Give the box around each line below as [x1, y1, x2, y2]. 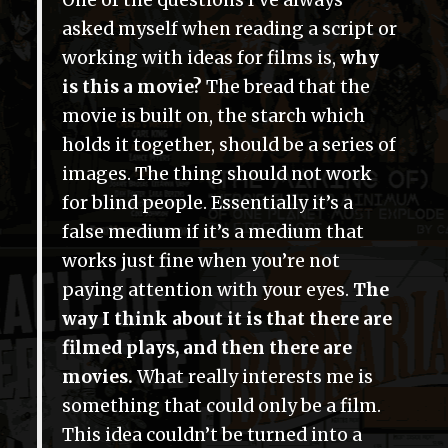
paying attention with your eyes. [62, 279, 353, 302]
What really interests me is [133, 366, 373, 389]
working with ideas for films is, [62, 47, 340, 70]
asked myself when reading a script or [62, 18, 397, 41]
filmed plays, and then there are [62, 337, 352, 360]
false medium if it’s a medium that [62, 221, 364, 244]
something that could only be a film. [62, 395, 381, 418]
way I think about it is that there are [62, 308, 392, 331]
